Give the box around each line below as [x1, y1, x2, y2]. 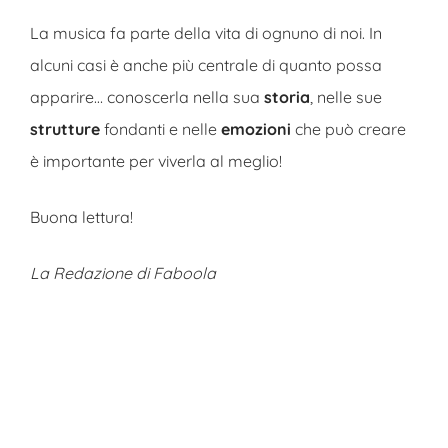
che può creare [291, 119, 406, 139]
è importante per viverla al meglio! [30, 151, 282, 171]
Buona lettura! [30, 207, 133, 227]
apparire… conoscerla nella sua [30, 87, 264, 107]
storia [264, 87, 310, 107]
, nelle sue [310, 87, 382, 107]
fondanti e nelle [100, 119, 221, 139]
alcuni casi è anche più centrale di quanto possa [30, 55, 382, 75]
